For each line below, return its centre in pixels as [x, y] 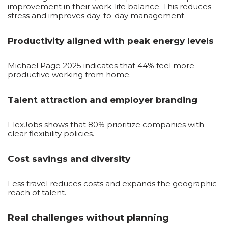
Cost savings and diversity [69, 159]
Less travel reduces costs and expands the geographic [112, 183]
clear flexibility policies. [51, 133]
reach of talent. [37, 192]
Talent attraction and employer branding [103, 99]
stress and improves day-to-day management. [97, 15]
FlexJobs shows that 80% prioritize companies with [106, 124]
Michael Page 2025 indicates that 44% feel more [101, 65]
